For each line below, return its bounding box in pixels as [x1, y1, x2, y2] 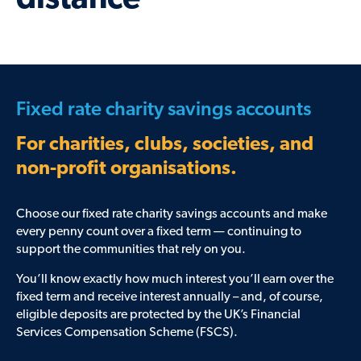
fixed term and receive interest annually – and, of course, [16, 291, 323, 305]
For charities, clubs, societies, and [16, 135, 313, 156]
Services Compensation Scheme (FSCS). [16, 326, 238, 340]
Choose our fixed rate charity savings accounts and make [16, 208, 327, 222]
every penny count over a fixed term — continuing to [16, 226, 301, 239]
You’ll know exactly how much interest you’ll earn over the [16, 273, 334, 287]
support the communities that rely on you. [16, 243, 248, 257]
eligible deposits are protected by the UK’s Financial [16, 309, 301, 322]
